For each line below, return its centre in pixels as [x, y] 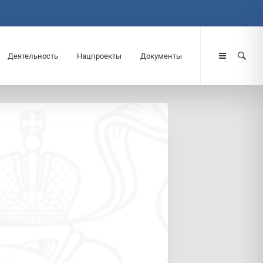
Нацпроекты [99, 56]
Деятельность [33, 56]
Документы [161, 56]
